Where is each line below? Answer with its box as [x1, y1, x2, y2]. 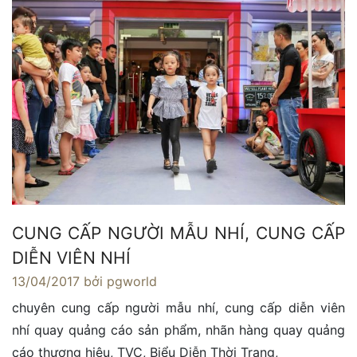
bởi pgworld [84, 273, 157, 289]
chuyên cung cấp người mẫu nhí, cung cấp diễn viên [12, 299, 345, 316]
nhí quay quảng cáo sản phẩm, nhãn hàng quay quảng [12, 321, 345, 338]
